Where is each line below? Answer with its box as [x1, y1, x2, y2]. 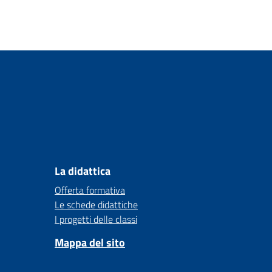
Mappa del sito [55, 234, 125, 251]
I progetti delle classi [55, 212, 137, 226]
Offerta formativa [55, 183, 125, 197]
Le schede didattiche [55, 197, 138, 212]
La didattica [55, 163, 110, 179]
